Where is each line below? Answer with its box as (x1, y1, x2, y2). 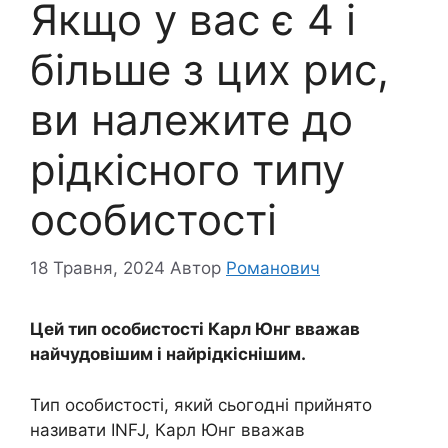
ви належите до (30, 93, 353, 145)
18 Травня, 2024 (30, 258, 165, 279)
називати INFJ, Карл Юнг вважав (30, 419, 305, 440)
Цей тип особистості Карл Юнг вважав (30, 319, 360, 340)
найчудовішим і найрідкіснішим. (30, 344, 306, 365)
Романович (226, 258, 320, 279)
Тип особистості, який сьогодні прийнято (30, 394, 372, 415)
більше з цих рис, (30, 43, 389, 95)
